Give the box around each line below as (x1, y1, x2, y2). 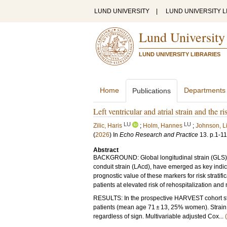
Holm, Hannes (143, 122, 182, 129)
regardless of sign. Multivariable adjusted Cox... (93, 213, 225, 220)
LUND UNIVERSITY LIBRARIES (139, 51, 220, 57)
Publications (132, 87, 171, 95)
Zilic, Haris (93, 122, 122, 129)
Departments (184, 86, 225, 94)
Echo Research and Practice (120, 131, 198, 138)
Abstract (93, 146, 119, 154)
